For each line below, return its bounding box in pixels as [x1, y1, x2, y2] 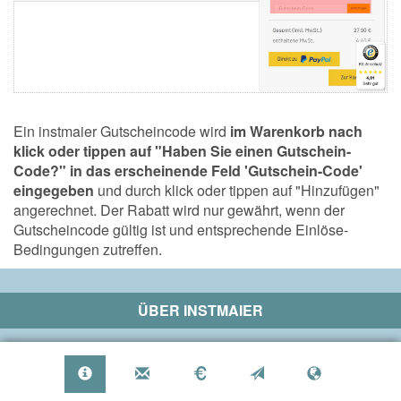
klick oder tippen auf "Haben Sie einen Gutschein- [13, 141, 351, 162]
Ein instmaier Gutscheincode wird [13, 121, 230, 142]
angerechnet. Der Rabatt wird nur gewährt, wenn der [13, 200, 345, 221]
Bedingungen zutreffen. [13, 239, 162, 260]
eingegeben [13, 180, 94, 201]
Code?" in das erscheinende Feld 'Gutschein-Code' [13, 160, 363, 182]
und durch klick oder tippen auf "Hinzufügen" [94, 180, 380, 201]
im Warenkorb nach [230, 121, 363, 142]
